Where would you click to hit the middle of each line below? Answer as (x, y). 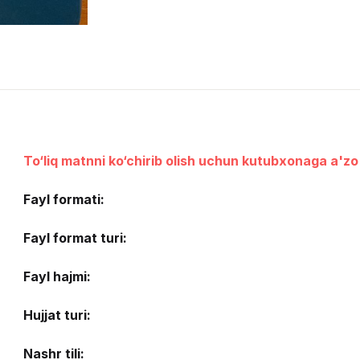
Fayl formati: (63, 200)
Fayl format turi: (75, 238)
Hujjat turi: (57, 315)
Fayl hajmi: (57, 277)
